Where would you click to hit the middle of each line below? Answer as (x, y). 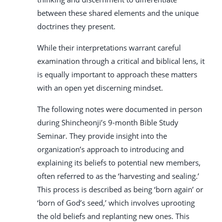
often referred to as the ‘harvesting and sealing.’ (118, 176)
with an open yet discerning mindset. (100, 88)
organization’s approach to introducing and (111, 149)
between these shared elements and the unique (118, 13)
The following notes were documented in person (120, 109)
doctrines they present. (76, 27)
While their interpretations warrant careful (109, 48)
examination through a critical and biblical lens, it (121, 61)
